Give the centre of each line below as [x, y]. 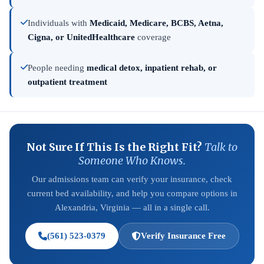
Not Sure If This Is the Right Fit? [115, 147]
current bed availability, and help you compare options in [132, 193]
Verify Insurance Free [183, 236]
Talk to [221, 147]
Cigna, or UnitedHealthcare [81, 37]
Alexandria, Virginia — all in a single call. [132, 207]
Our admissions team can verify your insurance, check [132, 179]
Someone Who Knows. [132, 161]
